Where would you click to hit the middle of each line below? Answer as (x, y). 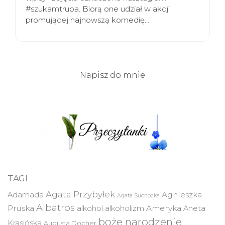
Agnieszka (182, 195)
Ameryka (164, 208)
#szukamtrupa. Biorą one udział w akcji (98, 9)
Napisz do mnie (113, 75)
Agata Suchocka (138, 196)
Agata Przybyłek (80, 195)
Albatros (55, 208)
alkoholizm (125, 209)
